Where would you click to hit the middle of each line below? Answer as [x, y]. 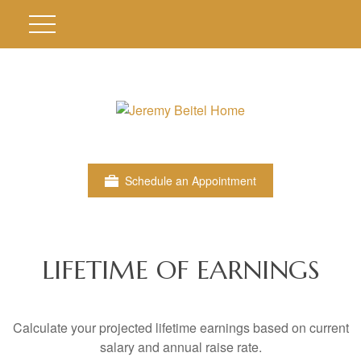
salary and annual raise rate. [180, 347]
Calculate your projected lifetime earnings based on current [180, 328]
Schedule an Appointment [191, 180]
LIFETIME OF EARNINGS [180, 270]
